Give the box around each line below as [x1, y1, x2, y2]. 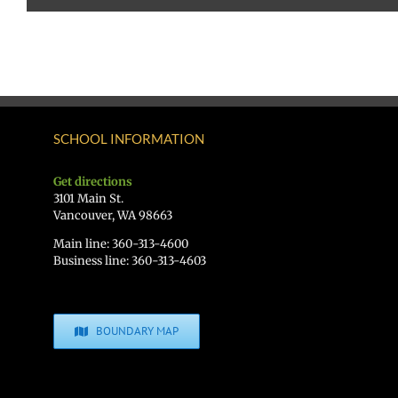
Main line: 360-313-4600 [53, 236, 188, 251]
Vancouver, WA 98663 [53, 208, 172, 223]
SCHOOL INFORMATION [53, 131, 204, 147]
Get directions [53, 174, 132, 189]
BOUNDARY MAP [96, 323, 179, 338]
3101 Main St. [53, 191, 123, 206]
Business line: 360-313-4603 [53, 253, 206, 268]
